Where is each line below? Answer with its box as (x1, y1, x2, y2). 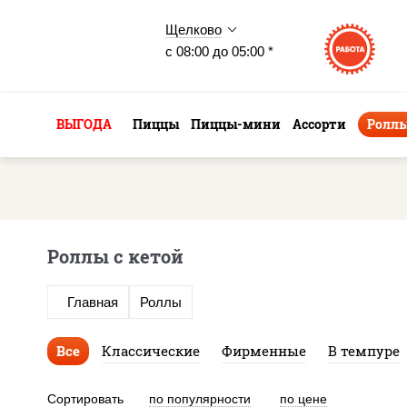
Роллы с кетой (47, 244, 184, 268)
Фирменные (222, 342, 306, 361)
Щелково (165, 22, 222, 37)
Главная (67, 294, 118, 311)
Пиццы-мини (191, 115, 281, 133)
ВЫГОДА (56, 115, 112, 133)
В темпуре (328, 342, 400, 361)
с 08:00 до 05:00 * (165, 44, 273, 59)
